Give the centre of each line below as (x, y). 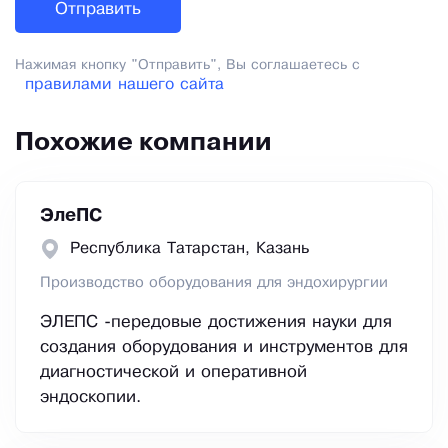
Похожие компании (143, 144)
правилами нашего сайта (124, 85)
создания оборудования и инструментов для (224, 348)
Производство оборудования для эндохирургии (214, 283)
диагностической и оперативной (173, 373)
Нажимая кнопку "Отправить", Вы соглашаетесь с (187, 66)
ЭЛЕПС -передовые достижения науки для (216, 323)
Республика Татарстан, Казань (189, 249)
